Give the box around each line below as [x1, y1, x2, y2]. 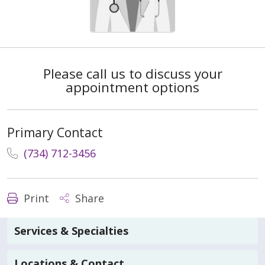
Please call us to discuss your [43, 64, 222, 83]
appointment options [66, 77, 199, 96]
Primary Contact [7, 124, 103, 141]
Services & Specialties [14, 224, 128, 238]
